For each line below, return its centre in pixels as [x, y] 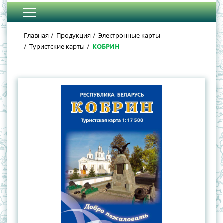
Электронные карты [129, 36]
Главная [36, 36]
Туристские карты [57, 47]
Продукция [73, 36]
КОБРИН [106, 47]
